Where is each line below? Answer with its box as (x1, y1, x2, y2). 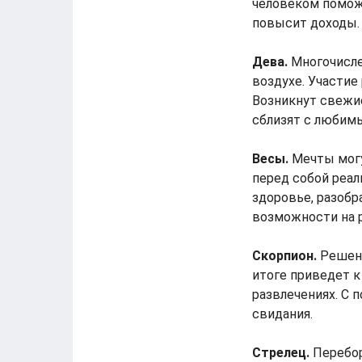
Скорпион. (252, 248, 317, 263)
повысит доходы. (252, 15, 360, 31)
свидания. (252, 306, 313, 322)
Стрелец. (252, 345, 309, 360)
